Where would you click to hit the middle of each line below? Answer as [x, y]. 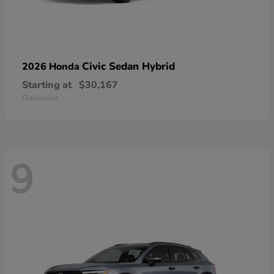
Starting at [47, 85]
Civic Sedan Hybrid [128, 66]
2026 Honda [52, 66]
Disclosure [40, 98]
